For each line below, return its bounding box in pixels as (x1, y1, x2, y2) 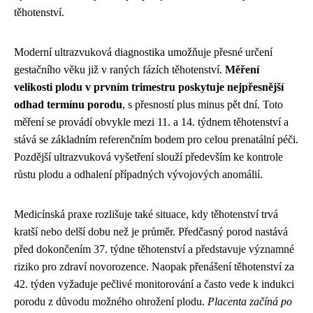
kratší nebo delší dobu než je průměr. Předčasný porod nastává (14, 226, 288, 238)
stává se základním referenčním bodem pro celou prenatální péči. (14, 133, 298, 146)
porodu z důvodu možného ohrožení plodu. (14, 296, 208, 308)
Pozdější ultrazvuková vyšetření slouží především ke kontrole (14, 151, 283, 163)
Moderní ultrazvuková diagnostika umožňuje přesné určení (14, 46, 272, 59)
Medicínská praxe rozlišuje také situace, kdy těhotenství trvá (14, 208, 278, 221)
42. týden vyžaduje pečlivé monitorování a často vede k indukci (14, 278, 294, 291)
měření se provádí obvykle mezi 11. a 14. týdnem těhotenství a (14, 116, 289, 129)
